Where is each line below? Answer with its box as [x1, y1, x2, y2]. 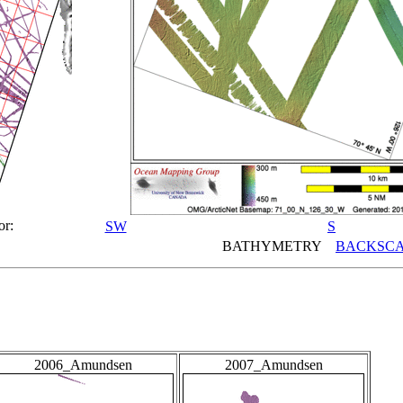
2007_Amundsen [224, 357, 323, 373]
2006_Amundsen [33, 357, 132, 373]
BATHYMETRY [222, 237, 336, 254]
